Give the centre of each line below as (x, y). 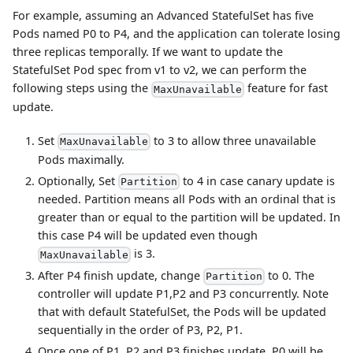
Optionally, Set (78, 180)
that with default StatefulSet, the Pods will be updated (182, 312)
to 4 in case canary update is (258, 180)
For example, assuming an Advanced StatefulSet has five (163, 16)
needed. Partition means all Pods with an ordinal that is (187, 199)
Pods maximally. (81, 159)
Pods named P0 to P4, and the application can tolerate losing (176, 34)
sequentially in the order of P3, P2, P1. (140, 330)
